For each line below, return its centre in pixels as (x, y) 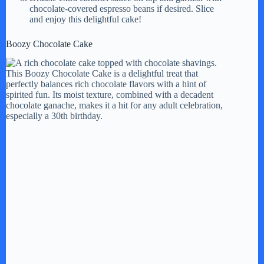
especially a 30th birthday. (54, 116)
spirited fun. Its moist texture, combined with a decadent (110, 95)
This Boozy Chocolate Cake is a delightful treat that (102, 74)
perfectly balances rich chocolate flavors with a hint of (106, 84)
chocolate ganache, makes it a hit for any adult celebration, (114, 105)
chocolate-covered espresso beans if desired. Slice (122, 8)
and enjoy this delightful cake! (85, 19)
